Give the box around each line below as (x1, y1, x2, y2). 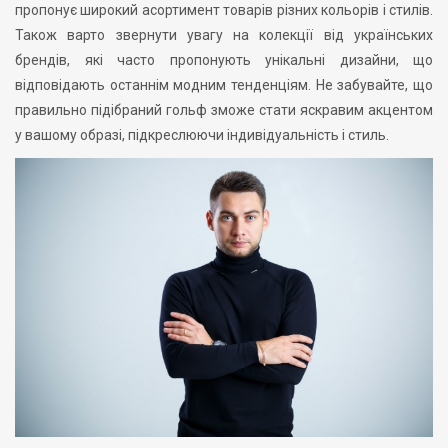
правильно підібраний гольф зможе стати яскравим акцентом (15, 102, 433, 119)
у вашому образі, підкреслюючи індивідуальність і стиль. (15, 127, 389, 144)
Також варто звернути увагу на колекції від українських (15, 27, 433, 44)
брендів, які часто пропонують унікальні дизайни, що (15, 52, 433, 69)
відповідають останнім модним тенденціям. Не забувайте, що (15, 77, 433, 94)
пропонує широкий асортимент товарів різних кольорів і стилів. (15, 2, 433, 19)
